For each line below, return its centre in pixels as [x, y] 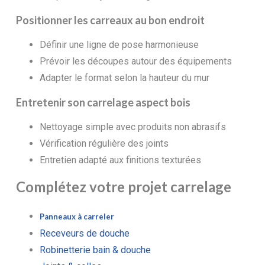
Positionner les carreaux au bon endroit [110, 20]
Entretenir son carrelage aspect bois [103, 102]
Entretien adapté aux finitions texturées [120, 160]
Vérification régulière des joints [104, 143]
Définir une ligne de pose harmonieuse [119, 44]
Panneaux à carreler [77, 216]
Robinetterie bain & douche [95, 250]
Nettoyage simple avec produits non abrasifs [132, 127]
